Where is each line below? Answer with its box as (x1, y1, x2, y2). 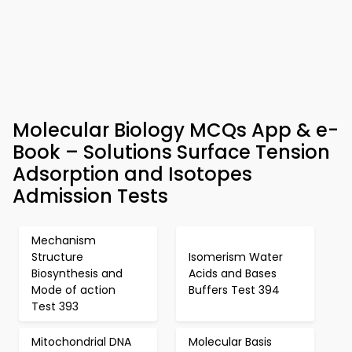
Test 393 (31, 299, 79, 314)
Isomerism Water (189, 249, 283, 265)
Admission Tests (13, 183, 168, 209)
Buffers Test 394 (189, 282, 280, 298)
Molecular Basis (189, 334, 272, 350)
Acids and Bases (189, 266, 277, 281)
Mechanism (31, 233, 96, 248)
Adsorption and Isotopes (13, 161, 252, 187)
